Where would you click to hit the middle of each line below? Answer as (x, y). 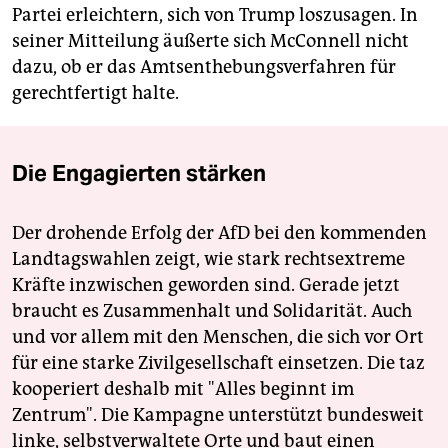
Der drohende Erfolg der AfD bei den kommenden (219, 232)
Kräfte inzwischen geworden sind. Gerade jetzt (206, 284)
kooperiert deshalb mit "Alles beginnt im (183, 388)
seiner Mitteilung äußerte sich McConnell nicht (210, 40)
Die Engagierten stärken (139, 172)
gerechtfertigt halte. (95, 92)
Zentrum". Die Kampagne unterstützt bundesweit (218, 414)
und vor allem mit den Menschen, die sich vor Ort (218, 336)
